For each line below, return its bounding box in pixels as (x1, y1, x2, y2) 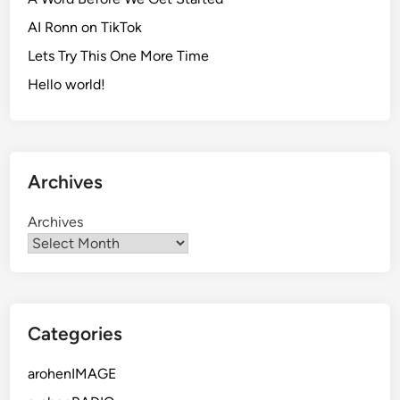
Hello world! (28, 75, 106, 93)
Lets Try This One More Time (28, 46, 210, 64)
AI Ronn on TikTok (28, 18, 143, 36)
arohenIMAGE (28, 364, 117, 382)
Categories (28, 321, 123, 345)
